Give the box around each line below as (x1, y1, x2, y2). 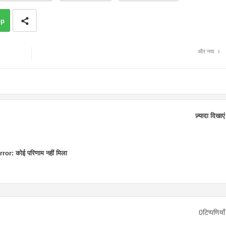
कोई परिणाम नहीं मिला (13, 149, 67, 157)
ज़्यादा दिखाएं (195, 111, 225, 120)
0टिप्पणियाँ (198, 208, 225, 216)
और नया (197, 48, 214, 55)
